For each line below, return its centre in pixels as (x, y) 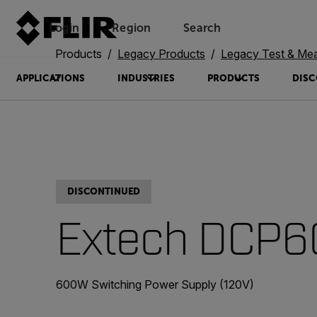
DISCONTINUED (104, 191)
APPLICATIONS (50, 78)
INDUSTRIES (146, 78)
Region (132, 28)
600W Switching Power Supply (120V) (155, 284)
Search (202, 28)
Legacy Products (161, 54)
